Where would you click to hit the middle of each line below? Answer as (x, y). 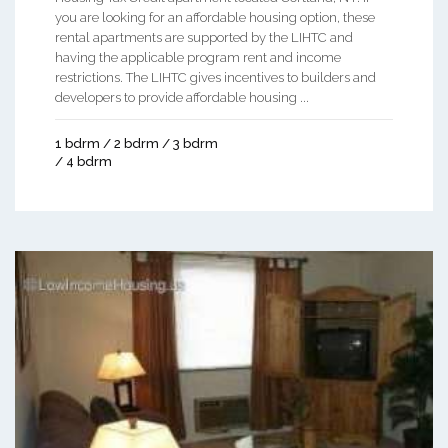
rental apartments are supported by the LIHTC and (204, 37)
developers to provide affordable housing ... (182, 97)
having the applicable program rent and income (198, 57)
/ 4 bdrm (83, 161)
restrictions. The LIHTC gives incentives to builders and (215, 77)
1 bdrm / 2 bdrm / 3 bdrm (136, 143)
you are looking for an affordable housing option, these (215, 17)
